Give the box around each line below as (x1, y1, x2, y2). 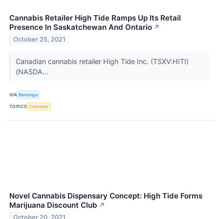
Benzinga (19, 92, 38, 98)
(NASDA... (15, 67, 50, 76)
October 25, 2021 (13, 36, 66, 44)
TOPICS (9, 104, 27, 109)
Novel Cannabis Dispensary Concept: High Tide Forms (9, 191, 202, 200)
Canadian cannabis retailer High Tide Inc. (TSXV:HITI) (15, 57, 189, 66)
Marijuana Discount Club (9, 200, 97, 210)
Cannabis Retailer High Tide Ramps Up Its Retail (9, 13, 181, 23)
